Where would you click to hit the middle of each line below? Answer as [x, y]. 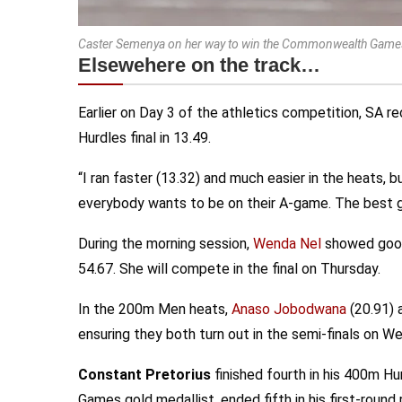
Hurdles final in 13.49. [144, 138]
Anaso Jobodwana [289, 309]
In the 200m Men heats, [155, 309]
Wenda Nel [287, 244]
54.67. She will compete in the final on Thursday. [229, 269]
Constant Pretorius [144, 375]
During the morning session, [166, 244]
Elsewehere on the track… [199, 65]
